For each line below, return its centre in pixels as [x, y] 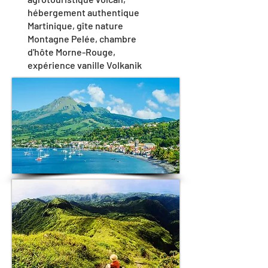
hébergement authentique [83, 12]
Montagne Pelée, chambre [82, 39]
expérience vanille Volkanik [85, 65]
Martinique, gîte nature [75, 25]
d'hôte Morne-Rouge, [71, 52]
